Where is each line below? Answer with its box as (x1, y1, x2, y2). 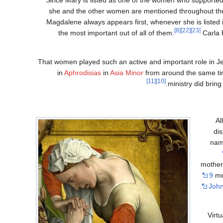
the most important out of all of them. (58, 28, 174, 37)
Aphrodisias (64, 68, 101, 77)
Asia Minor (110, 68, 143, 77)
